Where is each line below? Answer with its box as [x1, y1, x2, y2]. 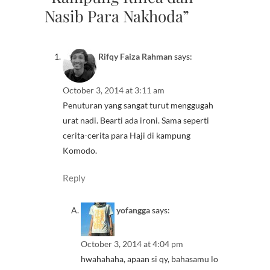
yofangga [116, 205, 150, 216]
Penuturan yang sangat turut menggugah [63, 99, 213, 110]
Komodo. [63, 145, 97, 155]
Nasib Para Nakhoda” [45, 5, 189, 27]
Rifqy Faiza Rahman [98, 51, 172, 61]
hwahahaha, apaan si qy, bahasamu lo [81, 254, 218, 265]
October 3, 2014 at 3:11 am [63, 84, 165, 95]
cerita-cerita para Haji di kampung [63, 130, 190, 140]
